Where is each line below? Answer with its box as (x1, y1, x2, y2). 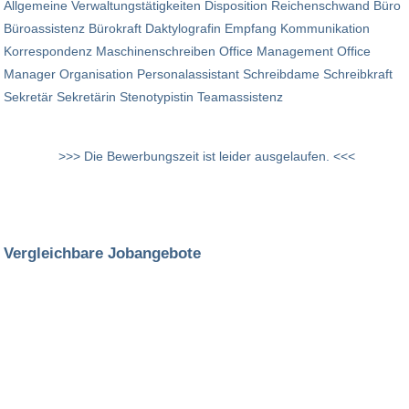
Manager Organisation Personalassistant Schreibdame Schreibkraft (4, 67, 393, 82)
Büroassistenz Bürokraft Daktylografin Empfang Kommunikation (4, 21, 370, 37)
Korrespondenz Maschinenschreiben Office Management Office (4, 44, 371, 59)
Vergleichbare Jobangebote (4, 244, 201, 263)
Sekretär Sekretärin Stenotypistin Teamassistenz (4, 89, 283, 105)
